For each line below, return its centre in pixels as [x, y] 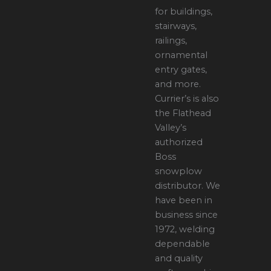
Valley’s [171, 127]
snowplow [179, 171]
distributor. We [188, 185]
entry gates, [181, 69]
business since [187, 214]
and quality [179, 258]
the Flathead [183, 113]
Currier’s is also [187, 98]
